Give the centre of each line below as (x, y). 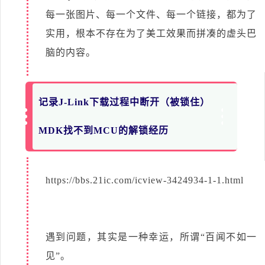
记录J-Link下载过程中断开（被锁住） (125, 102)
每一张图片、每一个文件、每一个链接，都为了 (151, 14)
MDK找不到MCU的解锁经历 (104, 130)
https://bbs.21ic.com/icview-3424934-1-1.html (145, 180)
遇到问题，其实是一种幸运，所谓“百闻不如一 (151, 237)
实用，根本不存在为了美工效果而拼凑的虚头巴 (151, 33)
